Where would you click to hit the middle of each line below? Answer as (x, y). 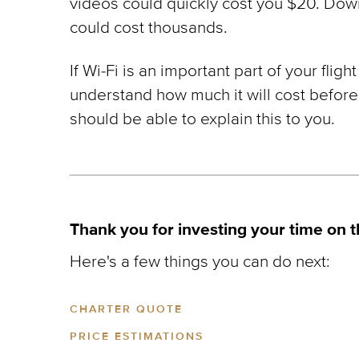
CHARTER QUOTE (126, 309)
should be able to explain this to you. (202, 119)
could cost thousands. (149, 28)
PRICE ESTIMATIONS (137, 336)
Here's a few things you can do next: (200, 262)
